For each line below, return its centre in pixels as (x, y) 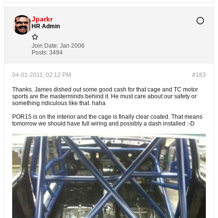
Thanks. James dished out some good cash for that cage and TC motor (105, 90)
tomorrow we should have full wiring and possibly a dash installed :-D (103, 124)
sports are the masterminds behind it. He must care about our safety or (104, 96)
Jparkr (42, 19)
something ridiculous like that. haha (59, 103)
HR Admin (46, 26)
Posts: (40, 53)
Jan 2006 (72, 46)
